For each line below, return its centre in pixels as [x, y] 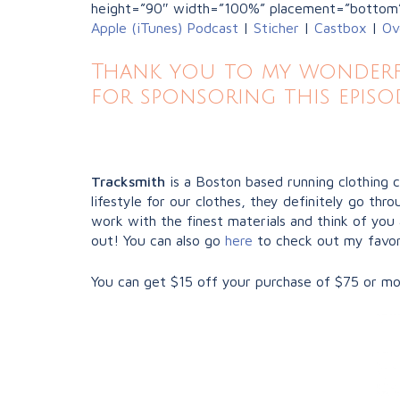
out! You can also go [158, 241]
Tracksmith [130, 182]
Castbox [341, 28]
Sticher [274, 28]
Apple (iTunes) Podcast [165, 28]
